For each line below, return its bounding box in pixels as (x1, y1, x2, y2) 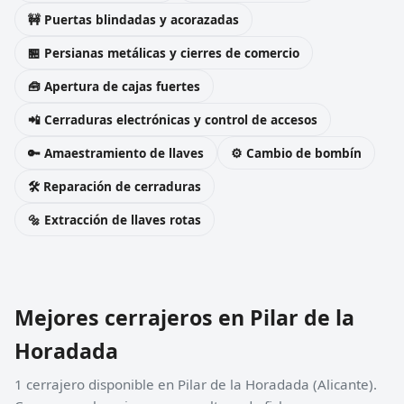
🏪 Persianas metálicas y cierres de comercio (28, 43, 299, 61)
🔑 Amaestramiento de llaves (28, 143, 204, 161)
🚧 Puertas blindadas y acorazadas (28, 10, 239, 28)
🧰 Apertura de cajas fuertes (28, 77, 200, 95)
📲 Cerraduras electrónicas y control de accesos (28, 110, 317, 128)
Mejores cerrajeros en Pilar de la (14, 302, 354, 332)
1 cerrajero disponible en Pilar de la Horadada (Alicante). (14, 374, 377, 393)
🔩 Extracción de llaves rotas (28, 210, 201, 228)
